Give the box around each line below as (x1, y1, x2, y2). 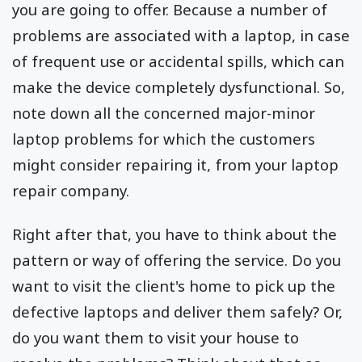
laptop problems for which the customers (12, 128, 315, 149)
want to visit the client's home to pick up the (12, 275, 335, 296)
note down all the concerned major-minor (12, 102, 315, 123)
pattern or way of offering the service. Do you (12, 249, 341, 270)
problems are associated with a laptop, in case (12, 24, 350, 45)
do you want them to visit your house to (12, 326, 299, 347)
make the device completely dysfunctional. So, (12, 76, 345, 97)
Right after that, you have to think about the (12, 223, 337, 244)
